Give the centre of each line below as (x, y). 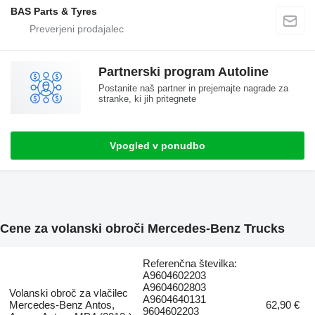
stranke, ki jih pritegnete (147, 98)
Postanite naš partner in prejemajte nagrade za (193, 88)
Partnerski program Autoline (184, 71)
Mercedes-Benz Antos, (62, 305)
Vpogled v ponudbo (157, 145)
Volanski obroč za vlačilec (68, 293)
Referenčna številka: (190, 264)
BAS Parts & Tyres (54, 11)
